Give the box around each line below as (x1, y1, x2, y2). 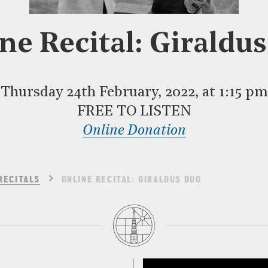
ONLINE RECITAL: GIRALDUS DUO (61, 175, 202, 185)
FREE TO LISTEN (77, 105, 191, 119)
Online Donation (82, 124, 186, 138)
